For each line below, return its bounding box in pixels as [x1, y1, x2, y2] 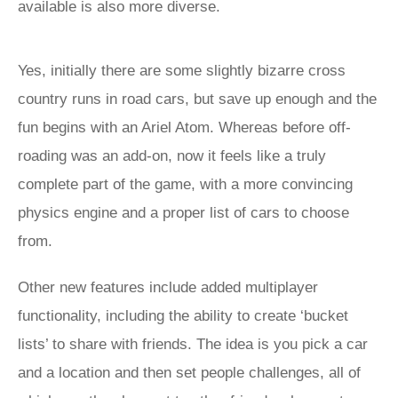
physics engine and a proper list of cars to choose [18, 204, 349, 221]
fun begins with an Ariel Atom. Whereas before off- [18, 119, 351, 136]
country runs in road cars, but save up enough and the [18, 91, 377, 107]
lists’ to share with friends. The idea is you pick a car [18, 336, 368, 353]
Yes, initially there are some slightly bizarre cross [18, 62, 346, 79]
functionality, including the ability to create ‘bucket [18, 307, 348, 324]
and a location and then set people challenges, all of [18, 364, 361, 381]
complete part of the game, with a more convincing [18, 176, 353, 193]
